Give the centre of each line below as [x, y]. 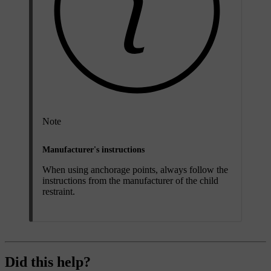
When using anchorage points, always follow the [135, 169]
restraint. [59, 191]
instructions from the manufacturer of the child [130, 180]
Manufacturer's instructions [93, 149]
